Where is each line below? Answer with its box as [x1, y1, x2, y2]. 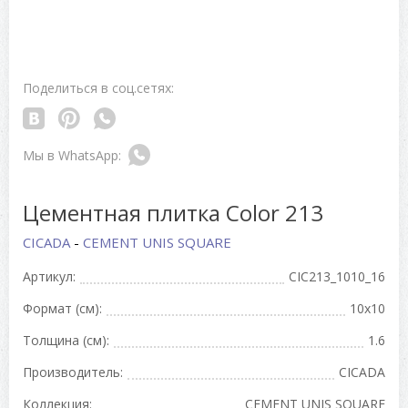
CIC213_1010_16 [289, 268, 385, 286]
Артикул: [23, 268, 76, 286]
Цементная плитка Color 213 [23, 198, 323, 229]
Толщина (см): [23, 331, 109, 350]
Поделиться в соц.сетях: [23, 79, 174, 97]
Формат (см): [23, 300, 102, 318]
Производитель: [23, 363, 123, 382]
